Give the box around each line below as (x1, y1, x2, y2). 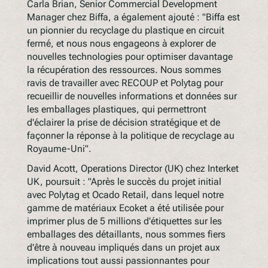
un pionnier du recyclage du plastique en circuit (26, 24, 224, 36)
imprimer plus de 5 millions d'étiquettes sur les (26, 215, 222, 227)
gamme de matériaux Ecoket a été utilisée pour (26, 202, 224, 214)
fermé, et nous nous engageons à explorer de (26, 37, 216, 49)
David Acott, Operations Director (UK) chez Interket (26, 162, 239, 174)
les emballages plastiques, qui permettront (26, 103, 206, 115)
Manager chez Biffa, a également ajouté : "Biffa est (26, 11, 240, 23)
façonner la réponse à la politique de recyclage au (26, 129, 234, 141)
